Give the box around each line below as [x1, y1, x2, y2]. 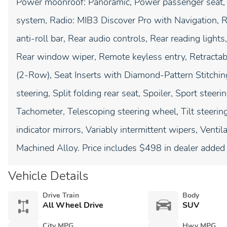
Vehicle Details [8, 168, 88, 184]
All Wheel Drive [43, 200, 103, 211]
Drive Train [43, 191, 79, 200]
